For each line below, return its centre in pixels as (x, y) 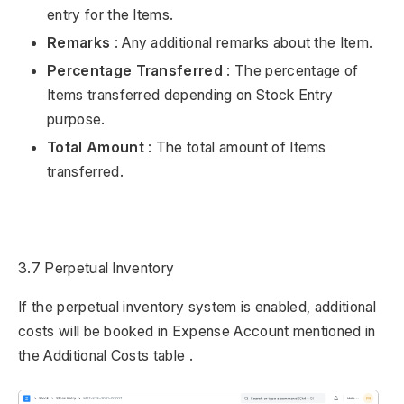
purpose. (76, 119)
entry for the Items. (110, 15)
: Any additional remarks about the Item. (242, 43)
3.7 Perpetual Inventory (96, 268)
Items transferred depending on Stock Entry (190, 95)
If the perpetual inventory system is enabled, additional (197, 307)
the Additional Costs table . (106, 356)
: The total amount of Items (235, 147)
